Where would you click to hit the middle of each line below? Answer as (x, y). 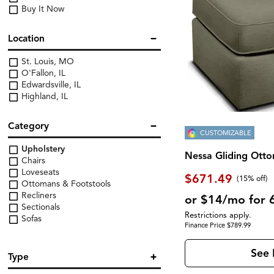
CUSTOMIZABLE (226, 132)
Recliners (38, 196)
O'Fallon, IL (43, 73)
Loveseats (39, 172)
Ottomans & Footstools (65, 184)
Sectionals (40, 207)
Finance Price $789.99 (218, 225)
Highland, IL (44, 97)
